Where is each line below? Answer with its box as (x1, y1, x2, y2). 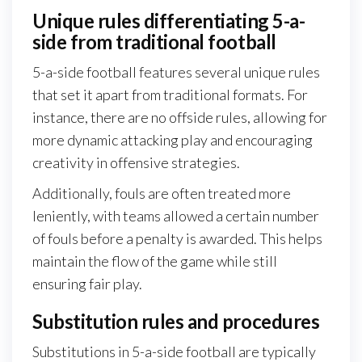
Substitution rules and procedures (32, 309, 320, 334)
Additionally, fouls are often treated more (32, 184, 291, 203)
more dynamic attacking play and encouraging (32, 131, 313, 149)
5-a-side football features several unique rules (32, 63, 320, 82)
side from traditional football (32, 30, 276, 54)
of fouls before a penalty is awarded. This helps (32, 229, 322, 248)
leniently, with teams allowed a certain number (32, 207, 319, 225)
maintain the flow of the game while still (32, 252, 277, 271)
